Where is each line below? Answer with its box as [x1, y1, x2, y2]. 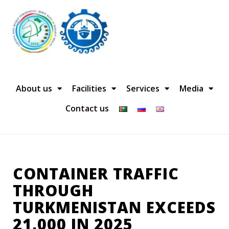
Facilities [72, 83, 106, 94]
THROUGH [13, 180, 94, 201]
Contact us [65, 103, 109, 114]
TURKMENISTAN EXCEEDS [13, 197, 216, 218]
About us [16, 83, 52, 94]
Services [126, 83, 159, 94]
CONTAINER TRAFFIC [13, 163, 179, 184]
